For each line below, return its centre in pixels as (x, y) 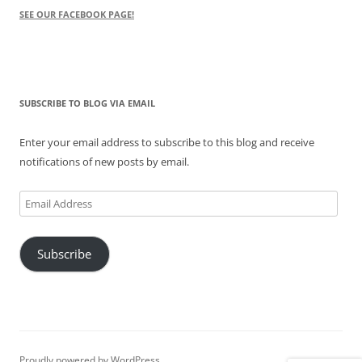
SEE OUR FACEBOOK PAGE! (77, 14)
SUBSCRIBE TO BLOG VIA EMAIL (87, 103)
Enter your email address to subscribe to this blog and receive (167, 142)
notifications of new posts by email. (104, 161)
